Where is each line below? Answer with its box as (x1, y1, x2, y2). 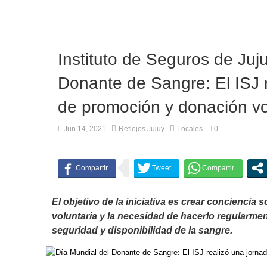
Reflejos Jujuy (119, 125, 164, 133)
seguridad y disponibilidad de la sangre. (52, 225, 232, 235)
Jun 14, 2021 (62, 125, 106, 133)
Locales (177, 125, 203, 133)
